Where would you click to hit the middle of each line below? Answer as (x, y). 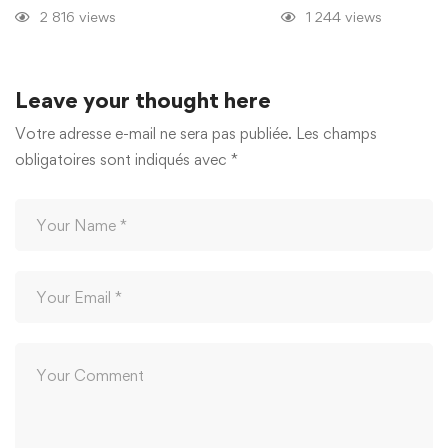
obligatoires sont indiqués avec (123, 159)
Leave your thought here (143, 100)
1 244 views (344, 16)
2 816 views (78, 16)
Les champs (336, 133)
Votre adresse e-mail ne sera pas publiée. (153, 133)
